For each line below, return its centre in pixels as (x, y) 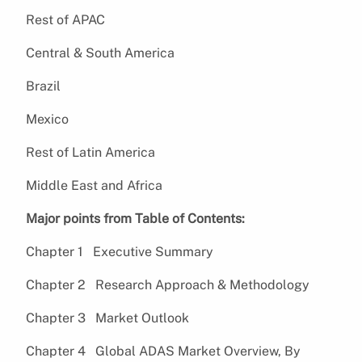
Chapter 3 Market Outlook (107, 318)
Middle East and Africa (94, 185)
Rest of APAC (65, 19)
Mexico (47, 119)
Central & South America (100, 53)
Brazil (43, 86)
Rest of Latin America (90, 152)
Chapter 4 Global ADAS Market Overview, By (163, 351)
